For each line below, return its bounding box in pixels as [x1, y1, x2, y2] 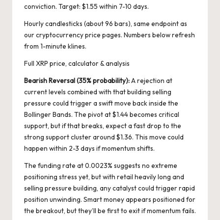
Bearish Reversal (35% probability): [24, 76, 130, 85]
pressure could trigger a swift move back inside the [24, 98, 178, 108]
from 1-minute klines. [24, 41, 86, 51]
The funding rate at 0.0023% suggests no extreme [24, 161, 177, 170]
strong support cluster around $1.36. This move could [24, 132, 184, 141]
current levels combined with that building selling [24, 87, 171, 96]
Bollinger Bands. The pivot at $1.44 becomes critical [24, 110, 179, 119]
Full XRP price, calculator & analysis [24, 58, 130, 68]
